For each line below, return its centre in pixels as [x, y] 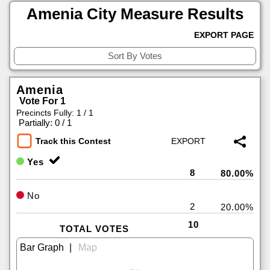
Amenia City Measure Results [135, 14]
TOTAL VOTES [94, 228]
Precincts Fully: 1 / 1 [55, 112]
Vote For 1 [42, 101]
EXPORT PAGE [224, 35]
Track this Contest [73, 141]
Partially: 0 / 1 [45, 122]
